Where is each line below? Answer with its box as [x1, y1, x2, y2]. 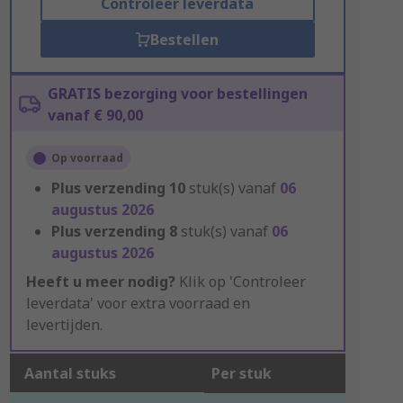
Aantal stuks [23, 363, 116, 383]
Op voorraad [50, 150, 123, 166]
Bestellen [150, 30, 219, 49]
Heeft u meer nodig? [25, 272, 175, 291]
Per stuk [210, 363, 272, 383]
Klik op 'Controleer [175, 272, 306, 291]
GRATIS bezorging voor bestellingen [47, 84, 308, 103]
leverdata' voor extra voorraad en [25, 293, 250, 313]
